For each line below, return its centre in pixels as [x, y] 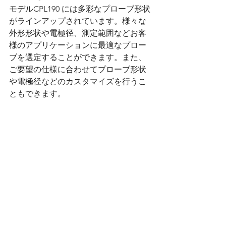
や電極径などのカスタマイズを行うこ [78, 82]
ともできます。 [37, 94]
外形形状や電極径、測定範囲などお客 [78, 33]
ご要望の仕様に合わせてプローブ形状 [78, 70]
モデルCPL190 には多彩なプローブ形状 [80, 9]
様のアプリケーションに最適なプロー [78, 45]
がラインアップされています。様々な [78, 21]
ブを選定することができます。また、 [78, 58]
